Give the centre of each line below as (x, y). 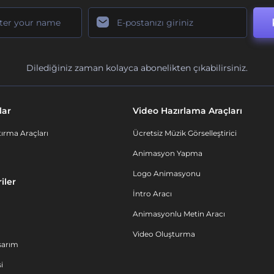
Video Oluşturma (164, 234)
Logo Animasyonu (167, 173)
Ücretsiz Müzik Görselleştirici (185, 133)
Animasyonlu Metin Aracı (179, 214)
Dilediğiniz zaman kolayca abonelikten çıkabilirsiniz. (137, 68)
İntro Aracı (152, 194)
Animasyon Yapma (168, 153)
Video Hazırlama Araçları (187, 111)
